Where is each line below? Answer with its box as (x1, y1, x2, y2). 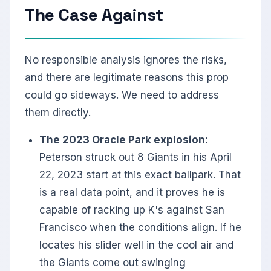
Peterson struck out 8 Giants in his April (39, 151, 232, 164)
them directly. (25, 106, 91, 119)
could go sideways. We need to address (25, 89, 219, 102)
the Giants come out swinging (39, 256, 186, 269)
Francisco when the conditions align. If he (39, 221, 241, 234)
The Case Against (25, 4, 164, 26)
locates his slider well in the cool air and (39, 239, 233, 252)
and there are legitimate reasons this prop (25, 71, 229, 84)
